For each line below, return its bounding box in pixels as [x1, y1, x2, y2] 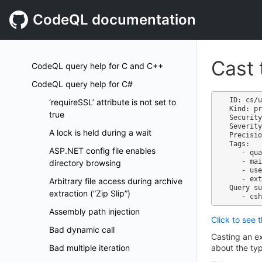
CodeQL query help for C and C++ [32, 61, 163, 71]
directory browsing [49, 158, 121, 168]
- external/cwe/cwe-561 [229, 175, 242, 183]
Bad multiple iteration [49, 243, 130, 253]
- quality [229, 149, 242, 157]
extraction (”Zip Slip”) [49, 188, 130, 198]
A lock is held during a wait [49, 127, 151, 137]
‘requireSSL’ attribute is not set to [49, 97, 176, 107]
